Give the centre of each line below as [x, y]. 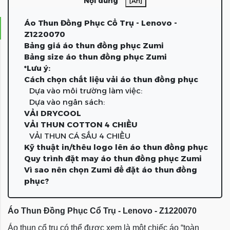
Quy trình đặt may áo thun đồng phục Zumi [113, 158]
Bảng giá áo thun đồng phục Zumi [94, 45]
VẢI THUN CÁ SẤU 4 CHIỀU [80, 136]
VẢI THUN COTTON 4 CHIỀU [81, 124]
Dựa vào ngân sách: [67, 102]
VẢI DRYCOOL [53, 113]
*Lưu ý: [37, 68]
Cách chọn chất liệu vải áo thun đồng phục [111, 79]
